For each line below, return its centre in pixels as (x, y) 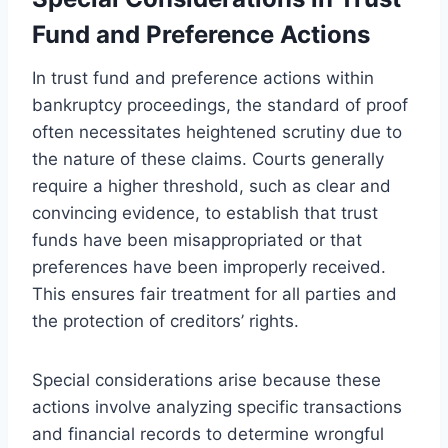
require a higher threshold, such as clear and (211, 185)
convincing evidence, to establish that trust (205, 212)
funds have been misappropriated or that (197, 239)
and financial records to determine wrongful (208, 433)
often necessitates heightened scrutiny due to (217, 131)
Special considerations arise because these (206, 379)
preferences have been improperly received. (209, 266)
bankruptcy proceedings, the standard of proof (220, 104)
